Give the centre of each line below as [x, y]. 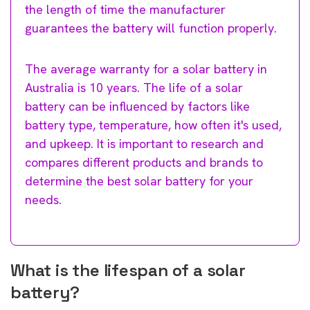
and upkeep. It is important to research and [144, 143]
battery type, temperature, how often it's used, [153, 125]
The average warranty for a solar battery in [146, 69]
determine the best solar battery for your [139, 181]
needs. [43, 199]
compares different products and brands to [144, 162]
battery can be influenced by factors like [137, 106]
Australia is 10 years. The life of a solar [134, 87]
